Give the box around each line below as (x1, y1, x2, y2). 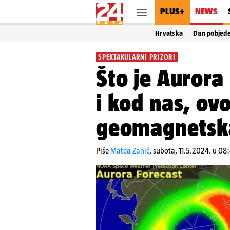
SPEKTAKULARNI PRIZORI (98, 53, 176, 61)
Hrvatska (155, 29, 183, 37)
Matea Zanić (110, 146, 149, 155)
